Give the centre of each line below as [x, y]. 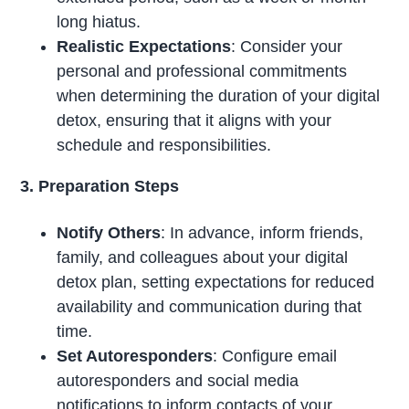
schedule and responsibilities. [164, 145]
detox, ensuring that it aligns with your [194, 120]
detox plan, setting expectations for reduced [216, 283]
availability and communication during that [210, 307]
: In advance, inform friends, [262, 233]
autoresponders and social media [178, 381]
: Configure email [275, 357]
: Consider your [287, 46]
